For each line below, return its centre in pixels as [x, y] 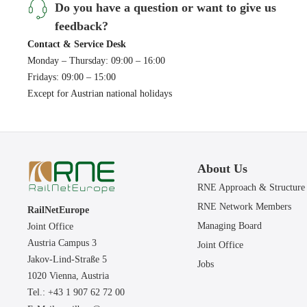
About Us [222, 169]
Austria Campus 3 [62, 243]
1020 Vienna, [54, 276]
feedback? [82, 26]
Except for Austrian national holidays [100, 93]
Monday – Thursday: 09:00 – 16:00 [97, 60]
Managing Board [229, 226]
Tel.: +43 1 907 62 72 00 [76, 293]
